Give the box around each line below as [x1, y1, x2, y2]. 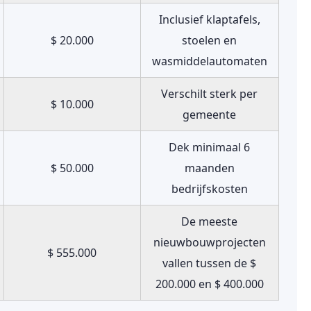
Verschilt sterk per [161, 86, 258, 101]
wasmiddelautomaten [151, 53, 267, 69]
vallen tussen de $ [162, 255, 257, 271]
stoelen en [182, 33, 237, 48]
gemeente [183, 107, 237, 122]
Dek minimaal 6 [169, 140, 251, 155]
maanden [184, 160, 235, 176]
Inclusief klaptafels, [158, 12, 260, 27]
